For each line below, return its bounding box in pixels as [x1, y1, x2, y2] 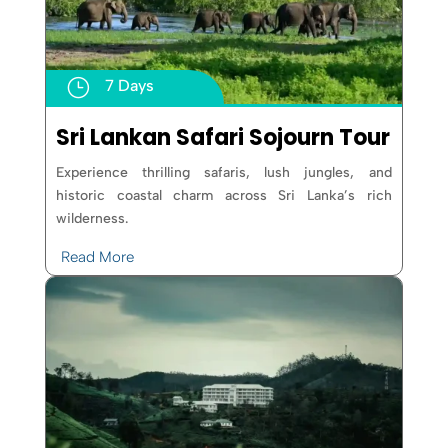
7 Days [104, 76, 154, 96]
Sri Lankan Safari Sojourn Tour [56, 121, 391, 153]
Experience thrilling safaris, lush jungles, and [56, 163, 392, 181]
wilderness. [56, 209, 129, 227]
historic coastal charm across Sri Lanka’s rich [56, 186, 392, 204]
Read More [60, 248, 134, 267]
